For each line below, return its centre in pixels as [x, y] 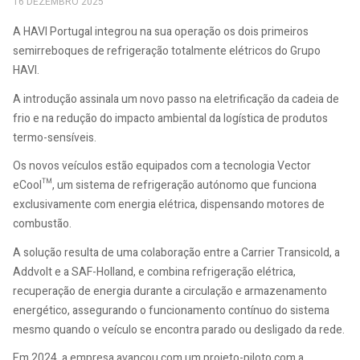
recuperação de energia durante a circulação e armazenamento [170, 291]
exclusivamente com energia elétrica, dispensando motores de [169, 205]
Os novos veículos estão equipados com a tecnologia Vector [162, 166]
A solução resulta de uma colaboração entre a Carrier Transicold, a [176, 252]
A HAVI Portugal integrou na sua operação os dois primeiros [161, 32]
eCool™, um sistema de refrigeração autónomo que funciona [165, 186]
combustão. [42, 224]
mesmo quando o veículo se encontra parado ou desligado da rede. [179, 329]
